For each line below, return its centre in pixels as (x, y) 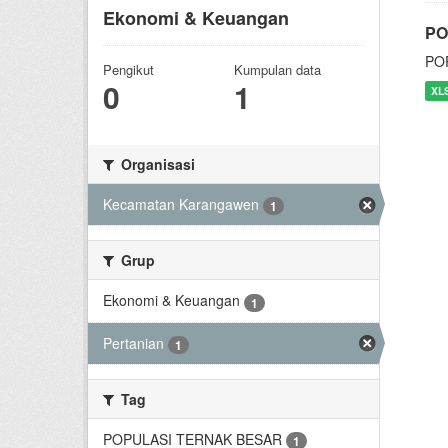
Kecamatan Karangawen (181, 204)
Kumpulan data (277, 69)
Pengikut (128, 69)
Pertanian (133, 342)
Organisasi (156, 164)
